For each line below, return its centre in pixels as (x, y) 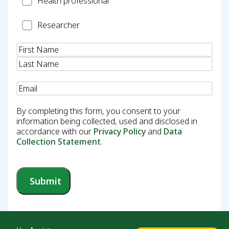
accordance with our (55, 132)
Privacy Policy (120, 132)
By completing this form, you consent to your (98, 111)
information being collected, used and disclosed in (107, 121)
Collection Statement (59, 142)
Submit (45, 181)
